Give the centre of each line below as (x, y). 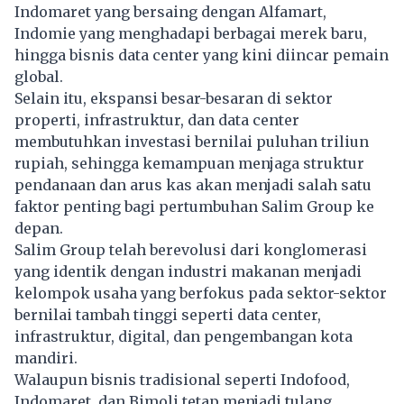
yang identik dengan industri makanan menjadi (188, 271)
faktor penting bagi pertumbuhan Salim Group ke (194, 206)
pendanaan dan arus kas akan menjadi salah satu (193, 184)
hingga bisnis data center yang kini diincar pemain (202, 55)
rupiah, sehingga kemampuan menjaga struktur (189, 163)
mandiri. (46, 358)
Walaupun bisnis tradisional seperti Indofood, (182, 379)
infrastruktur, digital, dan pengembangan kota (184, 336)
